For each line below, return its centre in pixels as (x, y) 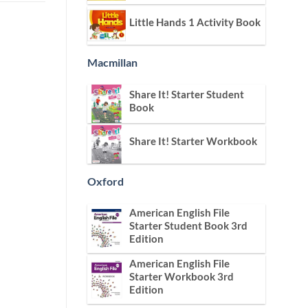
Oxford (106, 181)
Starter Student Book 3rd (188, 226)
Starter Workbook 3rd (181, 277)
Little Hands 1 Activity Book (195, 22)
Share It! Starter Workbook (193, 141)
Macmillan (112, 62)
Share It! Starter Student (187, 95)
